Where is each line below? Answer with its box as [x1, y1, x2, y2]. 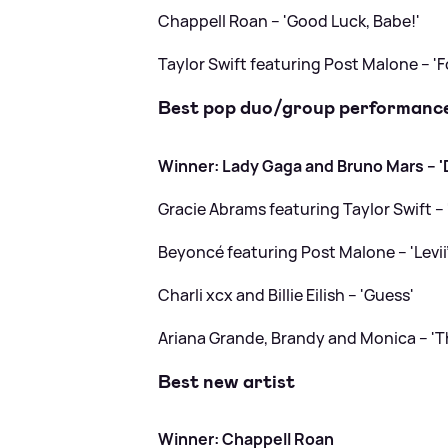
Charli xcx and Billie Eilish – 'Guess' [158, 283, 415, 306]
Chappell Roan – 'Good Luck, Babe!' [158, 10, 421, 33]
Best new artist [158, 368, 296, 394]
